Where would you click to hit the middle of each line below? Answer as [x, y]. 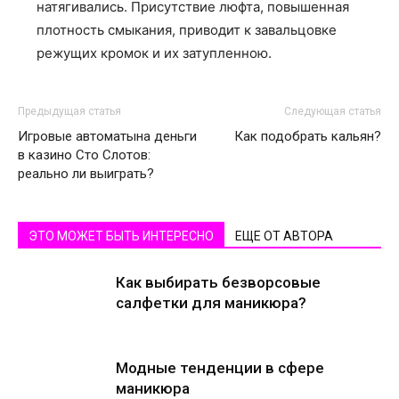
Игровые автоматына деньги [107, 136]
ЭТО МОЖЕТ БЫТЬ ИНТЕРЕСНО [121, 236]
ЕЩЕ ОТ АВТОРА [284, 236]
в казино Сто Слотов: [84, 155]
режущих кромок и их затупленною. [154, 53]
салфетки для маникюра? [211, 302]
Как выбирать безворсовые [218, 282]
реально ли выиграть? [86, 173]
